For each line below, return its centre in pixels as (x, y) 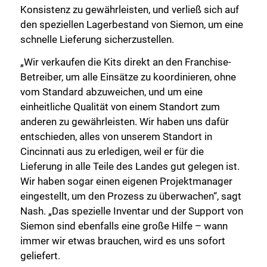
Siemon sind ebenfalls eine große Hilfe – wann (124, 226)
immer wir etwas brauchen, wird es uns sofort (123, 241)
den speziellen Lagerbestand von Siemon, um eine (132, 25)
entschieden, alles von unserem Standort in (116, 137)
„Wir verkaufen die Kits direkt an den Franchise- (126, 62)
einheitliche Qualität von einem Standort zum (120, 107)
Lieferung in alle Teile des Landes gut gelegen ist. (130, 167)
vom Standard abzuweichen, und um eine (111, 92)
